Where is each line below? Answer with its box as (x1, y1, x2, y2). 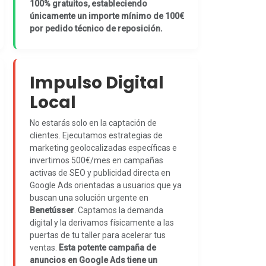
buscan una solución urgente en (29, 193, 148, 202)
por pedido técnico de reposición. (29, 24, 163, 33)
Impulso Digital (29, 71, 164, 94)
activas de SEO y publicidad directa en (29, 168, 170, 178)
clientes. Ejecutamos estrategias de (29, 131, 163, 140)
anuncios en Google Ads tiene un (29, 255, 157, 265)
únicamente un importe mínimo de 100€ (29, 11, 184, 21)
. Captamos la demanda (74, 205, 163, 215)
